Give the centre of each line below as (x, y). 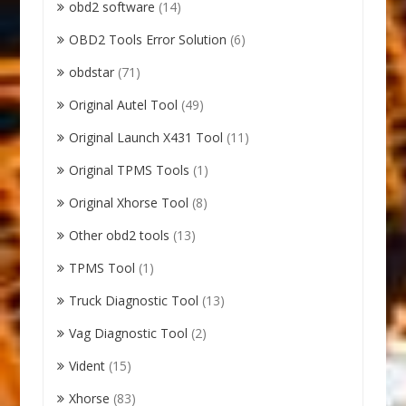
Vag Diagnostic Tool (129, 333)
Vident (87, 365)
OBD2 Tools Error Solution (148, 39)
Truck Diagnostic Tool (134, 300)
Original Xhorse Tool (129, 202)
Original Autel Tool (124, 104)
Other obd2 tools (120, 235)
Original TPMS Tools (130, 169)
